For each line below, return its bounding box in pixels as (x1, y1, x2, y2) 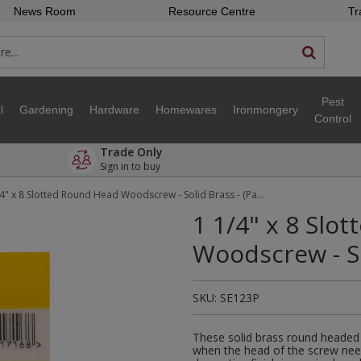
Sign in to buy (100, 160, 164, 173)
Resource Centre (168, 5, 255, 18)
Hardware (89, 103, 139, 116)
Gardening (19, 103, 73, 116)
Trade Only (100, 144, 164, 160)
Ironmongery (233, 103, 298, 116)
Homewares (156, 103, 217, 116)
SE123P (220, 290, 259, 306)
